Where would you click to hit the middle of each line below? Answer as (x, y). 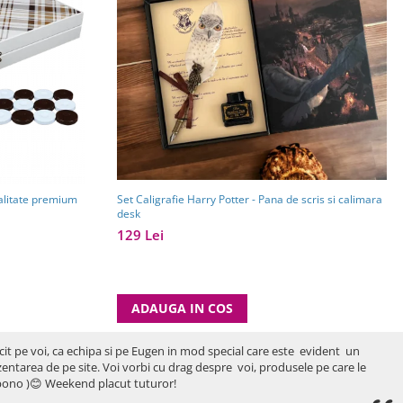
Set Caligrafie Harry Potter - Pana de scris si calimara (250, 199)
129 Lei (140, 234)
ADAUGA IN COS (182, 308)
